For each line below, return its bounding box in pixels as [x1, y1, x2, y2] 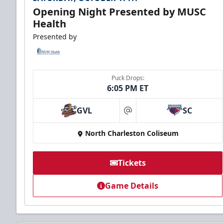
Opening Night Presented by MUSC [33, 5, 206, 19]
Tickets [117, 157, 146, 169]
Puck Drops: [111, 74, 144, 83]
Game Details [105, 180, 159, 192]
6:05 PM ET [107, 83, 149, 94]
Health [33, 17, 66, 31]
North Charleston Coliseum [85, 128, 179, 138]
